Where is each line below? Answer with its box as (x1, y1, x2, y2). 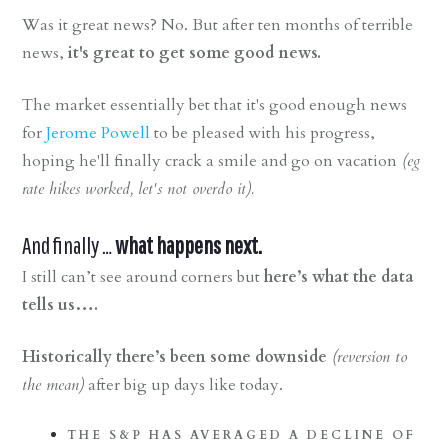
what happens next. (115, 231, 263, 260)
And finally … (22, 231, 116, 260)
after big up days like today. (84, 374, 284, 397)
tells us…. (22, 294, 99, 317)
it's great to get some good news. (68, 42, 326, 65)
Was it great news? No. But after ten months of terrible (22, 14, 414, 37)
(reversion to (327, 346, 408, 369)
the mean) (22, 374, 85, 397)
